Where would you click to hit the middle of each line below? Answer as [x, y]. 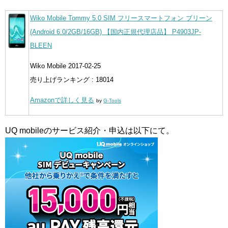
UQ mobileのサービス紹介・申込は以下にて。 [90, 130]
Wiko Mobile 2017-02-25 [65, 66]
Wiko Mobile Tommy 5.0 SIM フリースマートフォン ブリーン [121, 18]
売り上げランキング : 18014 [72, 79]
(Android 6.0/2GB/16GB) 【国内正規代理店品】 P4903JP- [116, 32]
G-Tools [112, 101]
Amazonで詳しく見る [62, 100]
